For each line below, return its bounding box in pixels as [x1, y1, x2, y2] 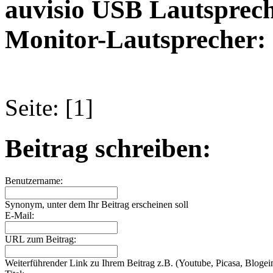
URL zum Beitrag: [5, 233, 76, 244]
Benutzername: [5, 175, 63, 186]
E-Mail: [5, 210, 34, 221]
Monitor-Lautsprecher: [5, 24, 266, 54]
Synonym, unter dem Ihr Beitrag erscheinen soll [5, 199, 188, 210]
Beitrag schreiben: [5, 133, 211, 163]
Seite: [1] [5, 94, 93, 121]
